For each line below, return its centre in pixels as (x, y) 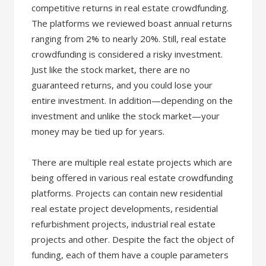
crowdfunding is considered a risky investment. (127, 54)
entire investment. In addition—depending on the (132, 100)
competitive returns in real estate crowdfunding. (130, 8)
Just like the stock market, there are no (111, 69)
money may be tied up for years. (98, 131)
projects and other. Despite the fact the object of (133, 239)
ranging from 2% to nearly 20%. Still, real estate (129, 39)
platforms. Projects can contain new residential (127, 193)
